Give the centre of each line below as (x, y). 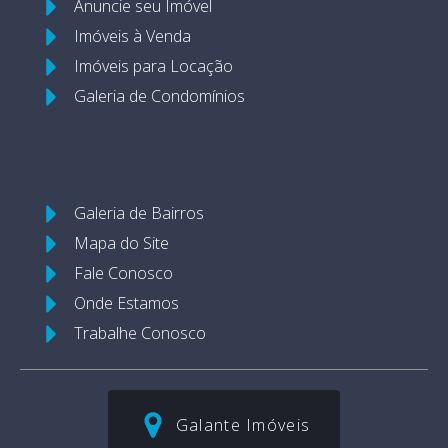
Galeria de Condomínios (159, 96)
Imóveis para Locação (153, 66)
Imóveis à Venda (132, 36)
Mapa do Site (121, 243)
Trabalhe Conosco (140, 333)
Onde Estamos (126, 303)
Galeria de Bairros (139, 213)
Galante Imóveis (243, 424)
